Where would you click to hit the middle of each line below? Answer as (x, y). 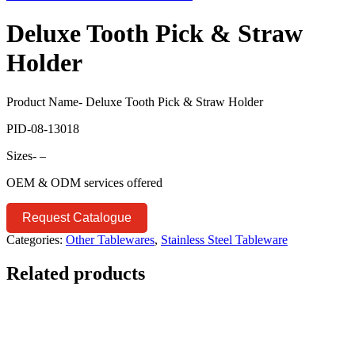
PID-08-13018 (43, 128)
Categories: (34, 239)
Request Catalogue (77, 217)
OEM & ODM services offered (84, 182)
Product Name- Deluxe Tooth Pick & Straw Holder (135, 101)
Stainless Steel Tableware (224, 239)
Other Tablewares (110, 239)
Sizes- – (26, 155)
